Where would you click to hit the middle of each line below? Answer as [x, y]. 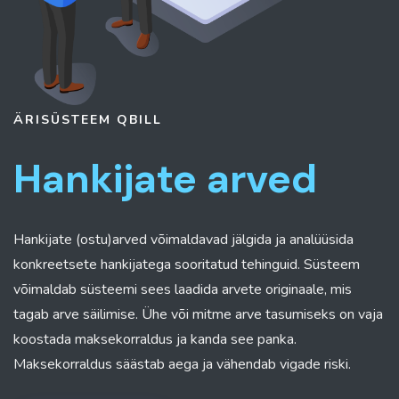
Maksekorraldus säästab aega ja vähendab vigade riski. [182, 365]
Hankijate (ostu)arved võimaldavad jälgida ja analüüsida [183, 240]
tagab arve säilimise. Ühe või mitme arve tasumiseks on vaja [198, 315]
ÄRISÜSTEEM [65, 120]
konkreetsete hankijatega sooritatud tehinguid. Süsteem [187, 265]
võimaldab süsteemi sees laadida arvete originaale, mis [183, 290]
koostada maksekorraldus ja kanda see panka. [155, 340]
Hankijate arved [165, 179]
